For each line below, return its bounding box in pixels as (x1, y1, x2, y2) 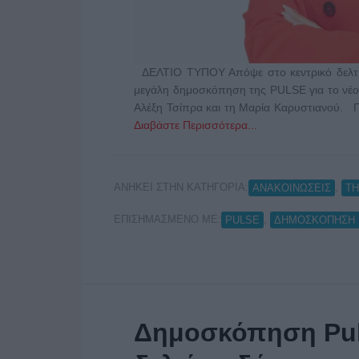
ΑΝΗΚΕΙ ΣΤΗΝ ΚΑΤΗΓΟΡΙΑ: (114, 181, 248, 194)
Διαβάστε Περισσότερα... (134, 119, 257, 132)
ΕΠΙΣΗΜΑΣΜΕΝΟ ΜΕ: (114, 213, 221, 226)
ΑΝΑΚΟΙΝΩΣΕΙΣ (252, 182, 331, 195)
